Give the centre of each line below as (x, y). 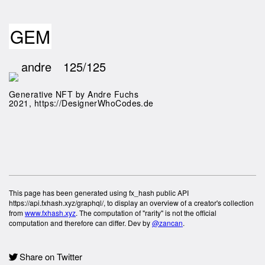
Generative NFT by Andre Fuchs (74, 94)
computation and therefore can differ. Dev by (80, 223)
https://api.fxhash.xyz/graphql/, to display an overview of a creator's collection (131, 203)
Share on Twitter (51, 256)
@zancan (167, 223)
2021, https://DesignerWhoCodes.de (81, 103)
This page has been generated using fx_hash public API (99, 193)
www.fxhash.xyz (50, 213)
